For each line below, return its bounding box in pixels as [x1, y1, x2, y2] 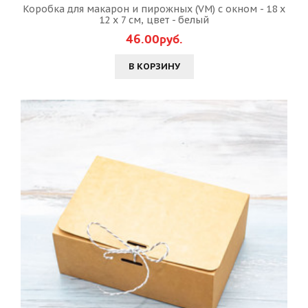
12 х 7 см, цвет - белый [99, 14, 209, 26]
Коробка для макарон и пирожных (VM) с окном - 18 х [23, 3, 285, 15]
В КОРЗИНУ [128, 60, 180, 72]
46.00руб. [125, 31, 183, 48]
